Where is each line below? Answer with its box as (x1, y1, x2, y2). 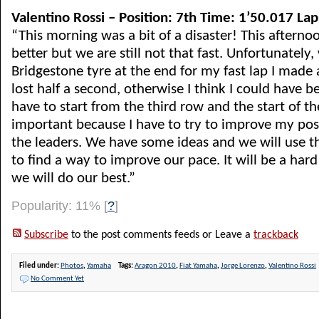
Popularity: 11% (11, 199, 104, 213)
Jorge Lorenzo (221, 262, 265, 270)
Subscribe (24, 229, 68, 241)
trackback (253, 229, 298, 241)
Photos (61, 262, 83, 270)
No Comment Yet (31, 275, 84, 283)
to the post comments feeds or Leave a (68, 229, 253, 241)
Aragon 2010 (135, 262, 176, 270)
